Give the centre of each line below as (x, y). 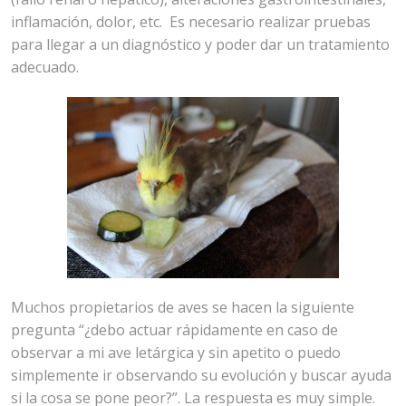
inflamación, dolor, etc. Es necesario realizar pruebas (191, 21)
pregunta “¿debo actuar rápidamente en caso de (175, 329)
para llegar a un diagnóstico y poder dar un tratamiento (201, 44)
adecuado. (45, 67)
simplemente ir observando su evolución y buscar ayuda (202, 375)
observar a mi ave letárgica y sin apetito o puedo (176, 352)
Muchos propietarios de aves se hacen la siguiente (183, 307)
